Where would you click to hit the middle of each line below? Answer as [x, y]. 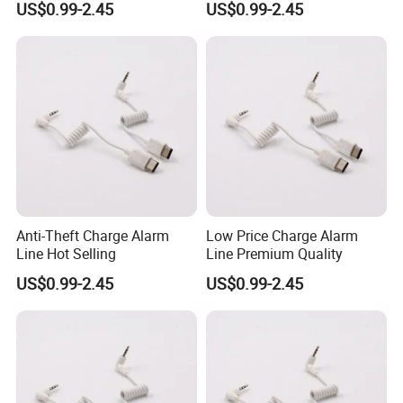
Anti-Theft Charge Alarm [93, 235]
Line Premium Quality [274, 253]
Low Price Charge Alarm [282, 235]
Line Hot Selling [67, 253]
